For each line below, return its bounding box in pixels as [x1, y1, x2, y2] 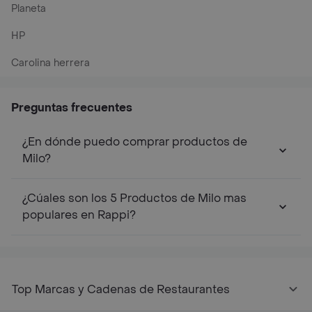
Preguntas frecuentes [11, 100, 132, 115]
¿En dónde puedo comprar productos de [22, 134, 247, 149]
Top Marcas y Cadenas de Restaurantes [12, 282, 230, 297]
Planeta [11, 2, 46, 15]
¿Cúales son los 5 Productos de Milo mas [22, 191, 247, 205]
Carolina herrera [11, 56, 90, 70]
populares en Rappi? [22, 208, 136, 222]
